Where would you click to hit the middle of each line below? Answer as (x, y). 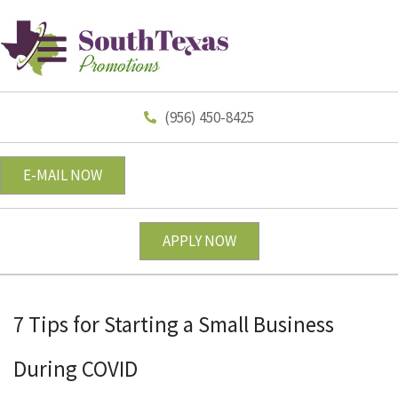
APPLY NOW (199, 241)
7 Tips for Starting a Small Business (174, 324)
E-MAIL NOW (63, 175)
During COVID (76, 369)
